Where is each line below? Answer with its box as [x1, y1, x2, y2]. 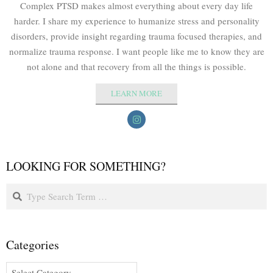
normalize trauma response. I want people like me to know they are [9, 45, 264, 57]
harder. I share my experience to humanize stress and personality [13, 15, 260, 27]
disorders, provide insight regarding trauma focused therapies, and [11, 30, 262, 42]
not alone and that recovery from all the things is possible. [27, 60, 246, 73]
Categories [6, 236, 59, 253]
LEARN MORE [111, 88, 162, 99]
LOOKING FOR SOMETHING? [6, 158, 166, 174]
